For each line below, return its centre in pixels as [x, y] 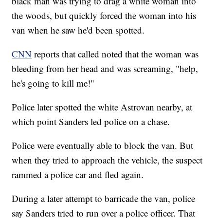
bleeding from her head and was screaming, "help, [105, 69]
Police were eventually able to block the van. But [103, 145]
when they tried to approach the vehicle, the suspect [107, 160]
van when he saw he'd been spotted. [78, 30]
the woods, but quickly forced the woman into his [104, 16]
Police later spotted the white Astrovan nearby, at [102, 107]
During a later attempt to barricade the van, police [104, 199]
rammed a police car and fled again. [78, 175]
